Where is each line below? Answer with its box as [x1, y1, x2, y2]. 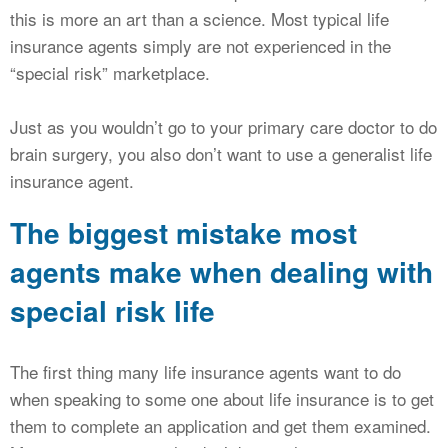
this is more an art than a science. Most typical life [10, 6, 389, 32]
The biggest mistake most [10, 212, 357, 254]
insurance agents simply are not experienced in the [10, 33, 391, 59]
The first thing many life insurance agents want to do [10, 359, 401, 385]
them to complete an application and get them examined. [10, 413, 431, 439]
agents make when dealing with [10, 251, 433, 293]
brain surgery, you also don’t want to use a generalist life [10, 141, 432, 167]
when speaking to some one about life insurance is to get [10, 386, 434, 412]
